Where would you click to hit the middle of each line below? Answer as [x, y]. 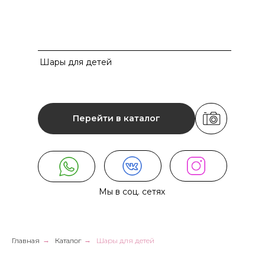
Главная [26, 240]
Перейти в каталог [117, 118]
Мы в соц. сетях [132, 192]
